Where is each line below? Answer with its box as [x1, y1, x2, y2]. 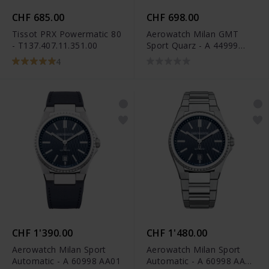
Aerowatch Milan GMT [147, 28, 238, 40]
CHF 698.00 [147, 11, 199, 25]
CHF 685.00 [12, 11, 65, 25]
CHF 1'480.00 [147, 226, 208, 240]
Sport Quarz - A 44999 [147, 40, 238, 52]
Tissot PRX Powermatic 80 [12, 28, 122, 40]
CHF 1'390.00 [12, 226, 73, 240]
